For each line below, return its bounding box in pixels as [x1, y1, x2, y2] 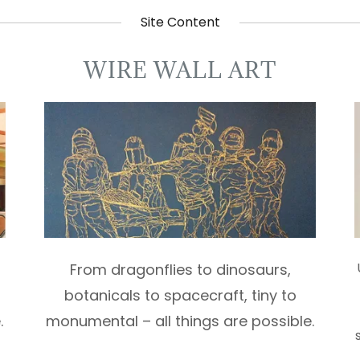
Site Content [140, 13, 220, 31]
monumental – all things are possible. [46, 311, 314, 332]
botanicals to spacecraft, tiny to [63, 285, 297, 306]
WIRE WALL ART [84, 55, 276, 84]
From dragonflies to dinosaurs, [69, 260, 291, 280]
